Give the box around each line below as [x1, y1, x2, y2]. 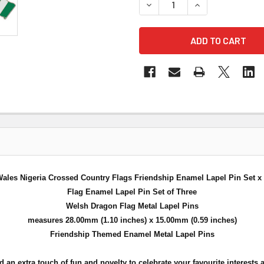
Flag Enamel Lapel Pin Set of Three [67, 187, 197, 196]
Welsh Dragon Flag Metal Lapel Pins [65, 201, 199, 210]
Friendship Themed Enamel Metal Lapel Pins [49, 229, 214, 239]
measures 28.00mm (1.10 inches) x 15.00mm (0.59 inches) [27, 215, 237, 225]
